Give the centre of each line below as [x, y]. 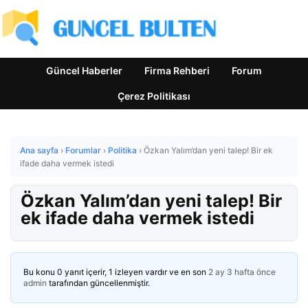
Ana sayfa [39, 150]
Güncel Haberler [84, 70]
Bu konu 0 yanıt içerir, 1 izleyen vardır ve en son [116, 272]
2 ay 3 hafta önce [242, 272]
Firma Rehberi [177, 70]
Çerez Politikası [154, 96]
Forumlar [83, 150]
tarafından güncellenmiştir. [98, 283]
